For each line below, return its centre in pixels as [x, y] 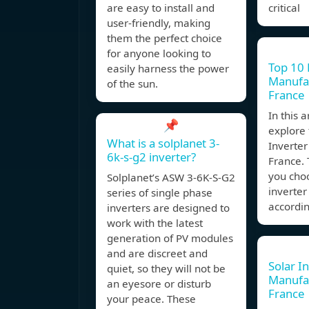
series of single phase [160, 193]
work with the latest [155, 223]
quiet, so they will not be [166, 269]
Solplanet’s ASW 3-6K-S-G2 [171, 178]
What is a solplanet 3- [163, 143]
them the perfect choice [165, 38]
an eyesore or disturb [159, 284]
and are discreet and [157, 253]
